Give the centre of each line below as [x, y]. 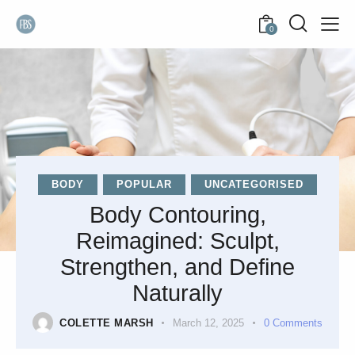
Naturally [177, 294]
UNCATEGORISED [254, 185]
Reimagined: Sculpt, [177, 241]
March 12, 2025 [209, 323]
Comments [297, 323]
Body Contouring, [177, 215]
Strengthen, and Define [177, 267]
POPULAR [144, 185]
